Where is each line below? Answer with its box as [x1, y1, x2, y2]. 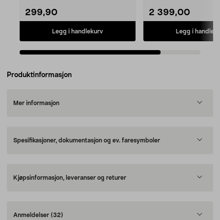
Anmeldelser [13, 212, 51, 218]
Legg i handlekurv [52, 28, 103, 34]
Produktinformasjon [7, 72, 72, 79]
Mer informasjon [13, 100, 59, 106]
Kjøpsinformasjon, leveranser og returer [13, 175, 126, 181]
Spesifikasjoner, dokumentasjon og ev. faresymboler [13, 137, 160, 143]
